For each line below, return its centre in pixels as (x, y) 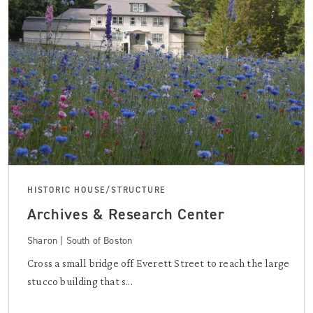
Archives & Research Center (126, 214)
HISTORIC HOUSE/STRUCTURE (97, 190)
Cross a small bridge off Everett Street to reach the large (159, 263)
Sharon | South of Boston (80, 241)
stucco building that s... (80, 281)
